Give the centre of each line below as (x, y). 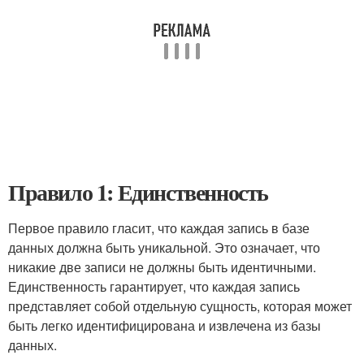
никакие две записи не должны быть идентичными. (162, 267)
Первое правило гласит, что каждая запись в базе (159, 228)
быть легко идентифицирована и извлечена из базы (165, 325)
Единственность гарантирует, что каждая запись (154, 286)
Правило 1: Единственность (138, 192)
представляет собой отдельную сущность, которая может (180, 306)
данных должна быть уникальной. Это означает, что (164, 247)
